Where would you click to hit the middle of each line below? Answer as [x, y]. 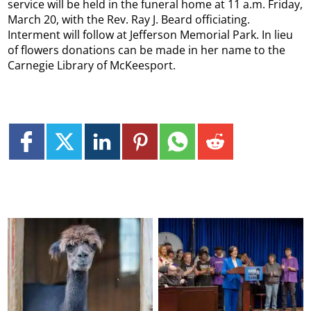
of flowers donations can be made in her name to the [147, 50]
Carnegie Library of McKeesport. [92, 65]
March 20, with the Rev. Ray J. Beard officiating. [129, 19]
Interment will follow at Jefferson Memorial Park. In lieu [151, 34]
